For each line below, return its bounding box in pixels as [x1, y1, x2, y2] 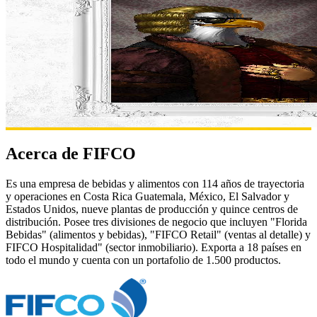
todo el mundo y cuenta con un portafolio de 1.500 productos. [6, 253, 281, 266]
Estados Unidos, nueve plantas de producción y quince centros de [6, 202, 298, 215]
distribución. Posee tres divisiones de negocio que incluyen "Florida [6, 215, 307, 228]
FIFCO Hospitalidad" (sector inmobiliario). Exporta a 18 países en [6, 241, 301, 253]
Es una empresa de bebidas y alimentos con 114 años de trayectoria [6, 177, 304, 190]
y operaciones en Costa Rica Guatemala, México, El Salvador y [6, 190, 289, 202]
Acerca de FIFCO [6, 144, 136, 163]
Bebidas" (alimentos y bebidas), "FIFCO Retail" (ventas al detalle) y [6, 228, 311, 241]
